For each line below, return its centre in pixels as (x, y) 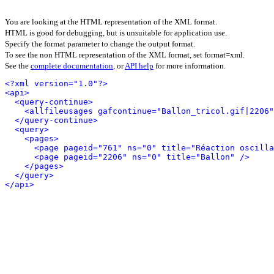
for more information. (190, 66)
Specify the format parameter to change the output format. (100, 44)
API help (139, 66)
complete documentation (72, 66)
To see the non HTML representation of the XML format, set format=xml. (125, 55)
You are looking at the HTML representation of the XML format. (111, 22)
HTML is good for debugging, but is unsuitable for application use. (116, 33)
